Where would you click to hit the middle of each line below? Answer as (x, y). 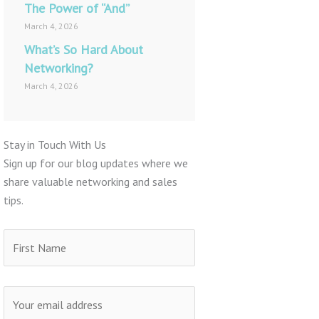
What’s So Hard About (83, 50)
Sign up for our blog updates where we (95, 163)
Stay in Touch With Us (54, 145)
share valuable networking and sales (90, 182)
